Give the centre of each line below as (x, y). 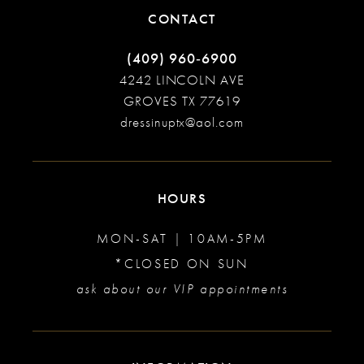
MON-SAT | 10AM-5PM (182, 238)
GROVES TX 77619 (182, 101)
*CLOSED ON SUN (182, 264)
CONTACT (182, 19)
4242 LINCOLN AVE (182, 80)
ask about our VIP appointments (182, 289)
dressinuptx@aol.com (182, 122)
